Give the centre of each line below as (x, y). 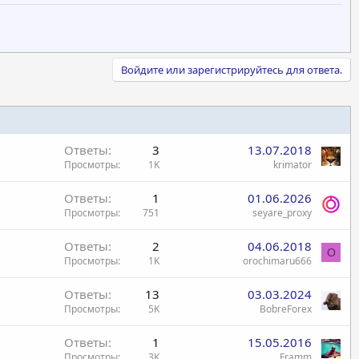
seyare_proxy (282, 213)
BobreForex (286, 309)
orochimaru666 (277, 261)
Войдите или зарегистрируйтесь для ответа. (232, 70)
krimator (292, 165)
